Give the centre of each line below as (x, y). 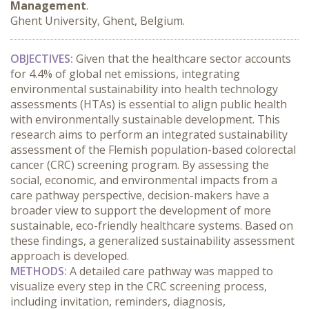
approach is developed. (70, 256)
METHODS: (39, 271)
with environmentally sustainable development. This (145, 119)
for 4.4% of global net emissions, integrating (125, 74)
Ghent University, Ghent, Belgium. (98, 21)
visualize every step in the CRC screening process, (139, 286)
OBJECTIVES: (42, 59)
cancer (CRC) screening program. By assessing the (140, 165)
